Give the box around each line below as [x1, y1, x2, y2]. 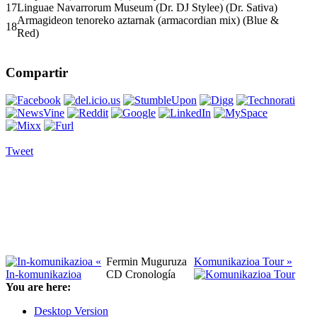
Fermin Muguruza [106, 255, 187, 267]
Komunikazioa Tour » [194, 255, 292, 267]
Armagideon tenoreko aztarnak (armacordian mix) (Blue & [17, 13, 279, 26]
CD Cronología [106, 267, 175, 280]
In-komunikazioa [6, 267, 81, 280]
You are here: [6, 280, 71, 293]
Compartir [6, 65, 68, 81]
